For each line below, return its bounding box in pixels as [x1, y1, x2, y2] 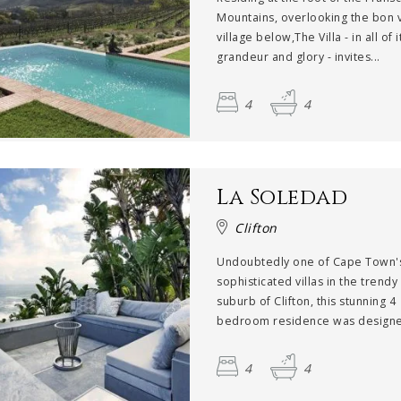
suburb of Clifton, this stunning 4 [217, 293, 397, 309]
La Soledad [217, 183, 348, 212]
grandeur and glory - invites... [217, 48, 380, 64]
